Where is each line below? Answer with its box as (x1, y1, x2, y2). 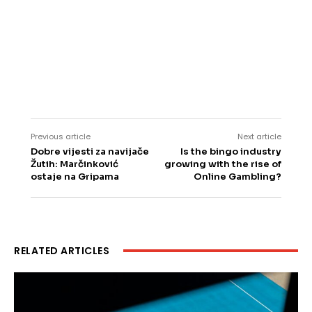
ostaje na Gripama (31, 171, 119, 183)
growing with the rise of (164, 158, 281, 171)
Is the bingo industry (180, 146, 281, 158)
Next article (237, 131, 281, 143)
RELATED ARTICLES (14, 244, 109, 258)
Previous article (31, 131, 91, 143)
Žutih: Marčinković (31, 158, 118, 171)
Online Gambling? (193, 171, 281, 183)
